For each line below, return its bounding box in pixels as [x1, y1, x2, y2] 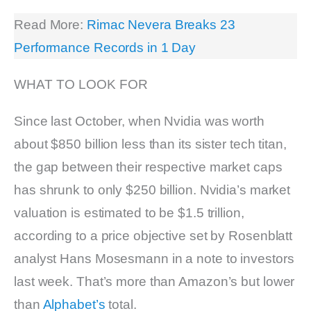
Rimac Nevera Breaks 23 [86, 17, 235, 33]
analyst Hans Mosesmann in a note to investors [14, 251, 294, 267]
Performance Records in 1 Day [14, 40, 196, 56]
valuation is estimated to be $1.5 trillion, [14, 205, 244, 221]
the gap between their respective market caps [14, 160, 283, 175]
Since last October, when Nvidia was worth [14, 114, 264, 129]
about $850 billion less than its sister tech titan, [14, 137, 287, 152]
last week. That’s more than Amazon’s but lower [14, 274, 295, 289]
